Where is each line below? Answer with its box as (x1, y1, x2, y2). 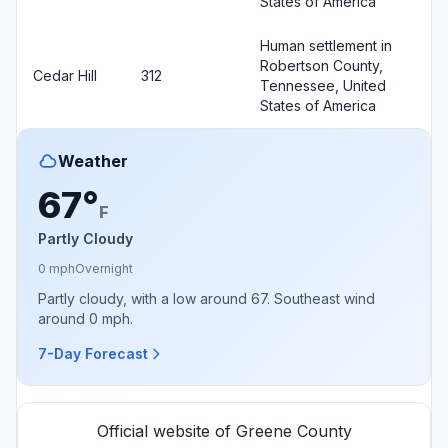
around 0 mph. (38, 309, 133, 327)
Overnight (75, 260, 133, 276)
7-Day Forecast (38, 344, 148, 362)
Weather (58, 150, 128, 171)
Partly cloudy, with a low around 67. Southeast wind (38, 289, 375, 307)
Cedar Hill (33, 66, 97, 84)
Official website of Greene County (96, 420, 352, 441)
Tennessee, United (260, 76, 386, 94)
